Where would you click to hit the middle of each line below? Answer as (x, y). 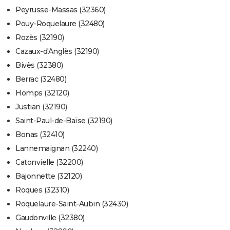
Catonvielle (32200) (49, 162)
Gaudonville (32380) (50, 218)
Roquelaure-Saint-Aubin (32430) (72, 204)
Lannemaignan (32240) (56, 149)
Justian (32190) (41, 107)
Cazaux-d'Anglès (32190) (57, 52)
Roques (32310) (42, 190)
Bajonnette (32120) (49, 176)
